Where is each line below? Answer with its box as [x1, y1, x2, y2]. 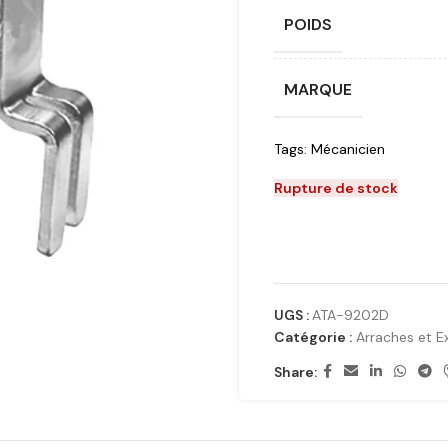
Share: [274, 362, 317, 381]
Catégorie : [274, 328, 352, 346]
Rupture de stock [274, 179, 398, 197]
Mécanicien [311, 140, 385, 158]
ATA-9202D [312, 306, 389, 324]
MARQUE [284, 79, 352, 100]
